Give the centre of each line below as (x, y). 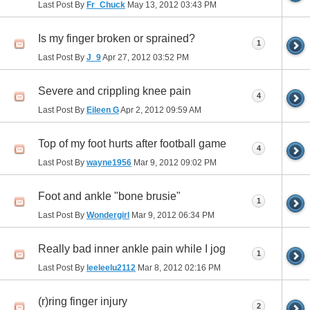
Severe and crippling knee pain (115, 91)
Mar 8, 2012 (160, 268)
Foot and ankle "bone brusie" (109, 197)
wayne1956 (109, 163)
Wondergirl (108, 216)
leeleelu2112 (111, 268)
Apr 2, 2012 (143, 110)
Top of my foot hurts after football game (132, 144)
